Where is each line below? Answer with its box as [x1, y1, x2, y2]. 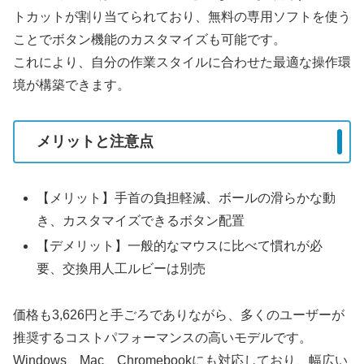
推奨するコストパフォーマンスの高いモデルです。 [13, 330, 312, 344]
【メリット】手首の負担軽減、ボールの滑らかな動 [37, 190, 336, 205]
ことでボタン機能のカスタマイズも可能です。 [13, 32, 286, 46]
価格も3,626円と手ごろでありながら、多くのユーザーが [13, 307, 344, 322]
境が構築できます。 [13, 77, 130, 92]
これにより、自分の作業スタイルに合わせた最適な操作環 [13, 54, 351, 69]
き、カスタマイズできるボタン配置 [37, 213, 245, 227]
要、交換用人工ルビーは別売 [37, 261, 206, 275]
